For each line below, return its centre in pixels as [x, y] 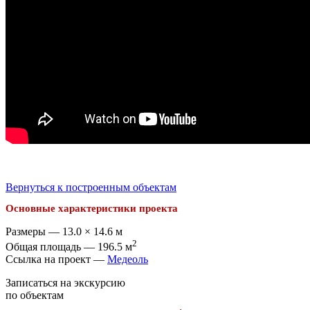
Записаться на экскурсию [65, 282]
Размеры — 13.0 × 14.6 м [64, 231]
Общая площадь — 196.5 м [69, 246]
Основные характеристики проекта [92, 208]
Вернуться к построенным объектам [91, 188]
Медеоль [128, 259]
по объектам [35, 295]
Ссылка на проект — [56, 259]
